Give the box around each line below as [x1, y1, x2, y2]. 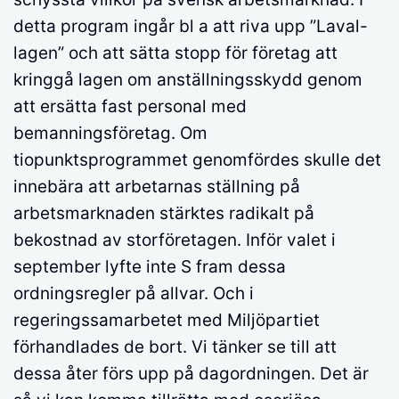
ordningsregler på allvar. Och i [13, 282, 254, 304]
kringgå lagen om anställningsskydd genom [13, 69, 362, 90]
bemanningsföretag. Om [13, 122, 208, 143]
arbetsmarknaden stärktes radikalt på [13, 202, 314, 224]
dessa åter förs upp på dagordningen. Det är [13, 362, 369, 384]
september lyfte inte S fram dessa [13, 256, 286, 277]
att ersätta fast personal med [13, 95, 247, 117]
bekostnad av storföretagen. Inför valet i [13, 229, 336, 250]
